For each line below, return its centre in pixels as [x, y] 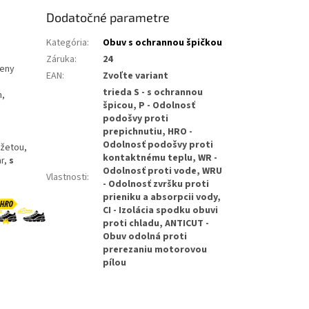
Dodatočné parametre [108, 18]
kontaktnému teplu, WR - [160, 158]
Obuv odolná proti [145, 237]
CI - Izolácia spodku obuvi [161, 211]
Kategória [67, 43]
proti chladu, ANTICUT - [156, 224]
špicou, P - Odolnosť [149, 106]
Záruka [61, 60]
